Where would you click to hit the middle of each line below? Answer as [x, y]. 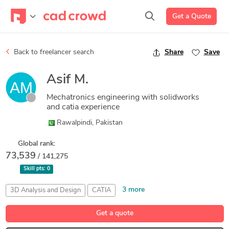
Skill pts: [35, 169]
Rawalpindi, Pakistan [88, 123]
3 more [133, 190]
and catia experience [83, 107]
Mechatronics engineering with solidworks [123, 98]
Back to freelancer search [53, 52]
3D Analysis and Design [45, 190]
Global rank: [37, 144]
